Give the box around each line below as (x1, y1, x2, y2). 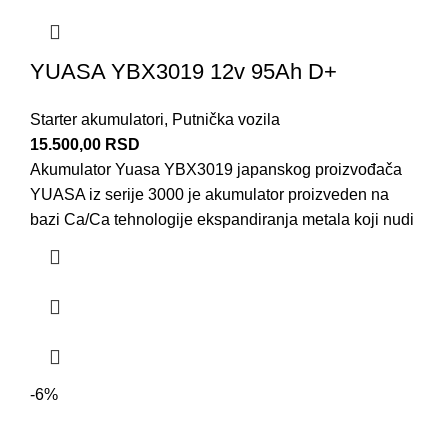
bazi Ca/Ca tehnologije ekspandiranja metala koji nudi (30, 210, 414, 228)
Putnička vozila (172, 110, 280, 128)
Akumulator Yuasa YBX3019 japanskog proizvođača (30, 160, 402, 178)
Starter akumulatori (30, 110, 164, 128)
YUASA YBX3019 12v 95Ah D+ (30, 58, 337, 84)
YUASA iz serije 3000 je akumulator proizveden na (30, 185, 389, 203)
